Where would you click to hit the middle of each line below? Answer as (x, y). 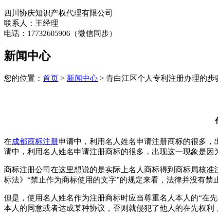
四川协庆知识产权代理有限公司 (58, 13)
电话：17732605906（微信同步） (60, 33)
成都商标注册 (35, 141)
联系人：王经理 (31, 23)
